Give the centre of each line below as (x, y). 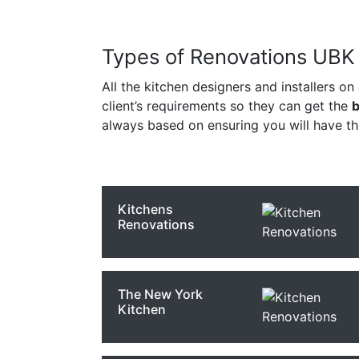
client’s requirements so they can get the (227, 106)
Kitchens (145, 209)
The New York (160, 294)
